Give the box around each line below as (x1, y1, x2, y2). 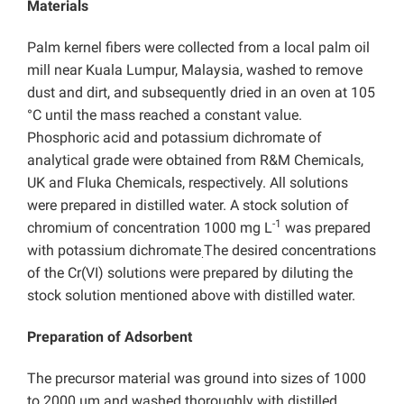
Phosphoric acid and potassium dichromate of (27, 129, 322, 147)
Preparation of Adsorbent (27, 328, 192, 346)
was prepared (281, 219, 371, 237)
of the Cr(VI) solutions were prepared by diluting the (27, 264, 353, 282)
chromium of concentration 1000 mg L (27, 219, 272, 237)
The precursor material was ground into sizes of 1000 (27, 370, 366, 388)
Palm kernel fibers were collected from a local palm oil (27, 39, 370, 57)
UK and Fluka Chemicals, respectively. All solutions (27, 174, 348, 192)
